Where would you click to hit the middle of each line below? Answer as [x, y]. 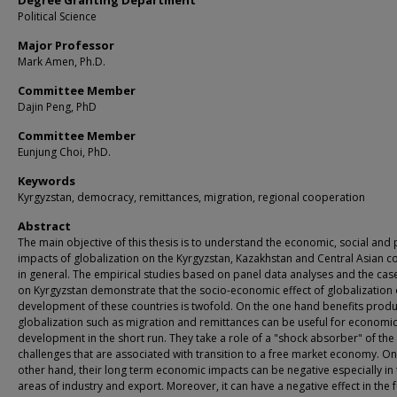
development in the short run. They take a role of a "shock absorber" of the [206, 338]
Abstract [44, 226]
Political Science [57, 16]
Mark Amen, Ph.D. [62, 62]
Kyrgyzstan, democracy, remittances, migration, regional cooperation [191, 197]
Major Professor [66, 45]
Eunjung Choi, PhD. [64, 152]
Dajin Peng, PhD [57, 107]
